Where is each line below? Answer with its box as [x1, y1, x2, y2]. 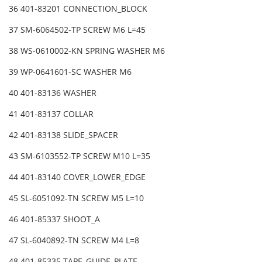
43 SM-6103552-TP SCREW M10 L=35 [9, 150, 153, 162]
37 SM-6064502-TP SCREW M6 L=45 [9, 24, 148, 36]
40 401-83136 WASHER [9, 87, 99, 99]
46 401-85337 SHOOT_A [9, 213, 102, 225]
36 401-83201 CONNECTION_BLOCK [9, 3, 150, 15]
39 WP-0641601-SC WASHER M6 [9, 66, 132, 78]
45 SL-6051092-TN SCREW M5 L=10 [9, 192, 144, 204]
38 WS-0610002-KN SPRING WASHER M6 [9, 45, 167, 57]
